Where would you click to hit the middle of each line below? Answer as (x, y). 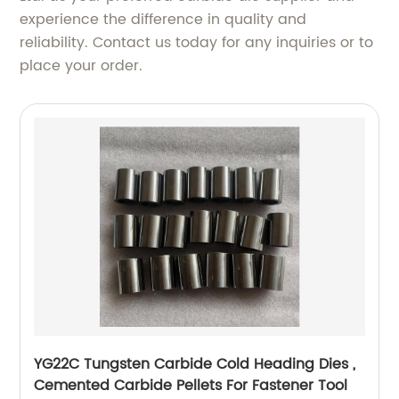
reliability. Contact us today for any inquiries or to (197, 43)
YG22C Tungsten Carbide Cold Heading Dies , (195, 365)
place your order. (81, 66)
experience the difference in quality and (163, 20)
